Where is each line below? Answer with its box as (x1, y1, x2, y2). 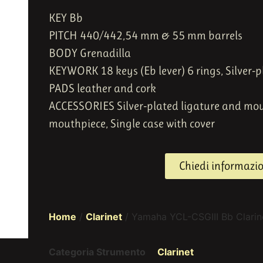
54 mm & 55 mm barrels (125, 29, 242, 43)
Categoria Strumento (49, 245, 148, 258)
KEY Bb (49, 11, 83, 25)
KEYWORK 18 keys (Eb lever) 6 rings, (49, 64, 223, 78)
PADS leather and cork (49, 82, 156, 96)
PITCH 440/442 (49, 29, 123, 43)
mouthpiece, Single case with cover (49, 117, 215, 131)
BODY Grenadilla (49, 46, 131, 60)
